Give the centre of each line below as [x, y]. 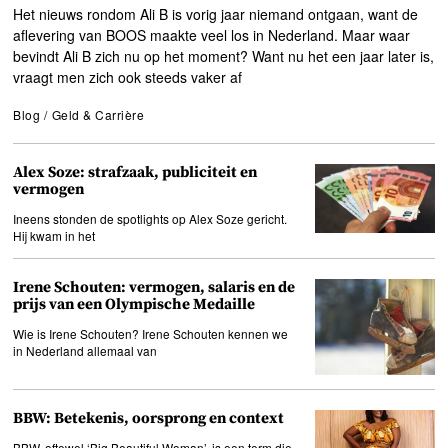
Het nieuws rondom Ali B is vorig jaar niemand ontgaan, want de [216, 14]
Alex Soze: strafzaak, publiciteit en [135, 173]
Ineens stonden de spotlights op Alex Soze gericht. [150, 218]
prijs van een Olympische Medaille [134, 304]
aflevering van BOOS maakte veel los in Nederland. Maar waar [212, 35]
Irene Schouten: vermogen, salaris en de [154, 287]
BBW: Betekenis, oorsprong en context [149, 418]
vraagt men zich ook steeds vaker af [128, 77]
